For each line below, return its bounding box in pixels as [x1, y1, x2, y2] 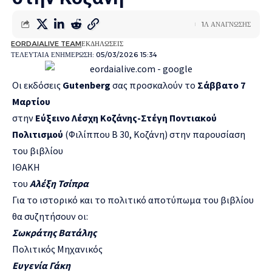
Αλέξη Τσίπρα [30, 177, 89, 190]
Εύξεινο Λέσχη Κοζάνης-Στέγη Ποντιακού [35, 112, 217, 124]
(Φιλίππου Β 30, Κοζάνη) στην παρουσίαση [65, 128, 245, 141]
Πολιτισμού [12, 128, 65, 141]
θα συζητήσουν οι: [12, 210, 88, 223]
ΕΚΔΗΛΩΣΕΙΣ [81, 39, 124, 48]
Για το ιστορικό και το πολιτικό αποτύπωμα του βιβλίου [12, 194, 254, 206]
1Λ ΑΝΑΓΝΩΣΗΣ [202, 19, 251, 29]
